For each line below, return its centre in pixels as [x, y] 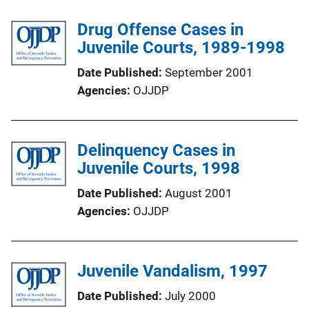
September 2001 [209, 72]
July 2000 [190, 296]
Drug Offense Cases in [160, 29]
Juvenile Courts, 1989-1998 [181, 47]
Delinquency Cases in [156, 150]
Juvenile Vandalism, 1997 [172, 271]
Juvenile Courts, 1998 [159, 168]
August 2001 [199, 193]
